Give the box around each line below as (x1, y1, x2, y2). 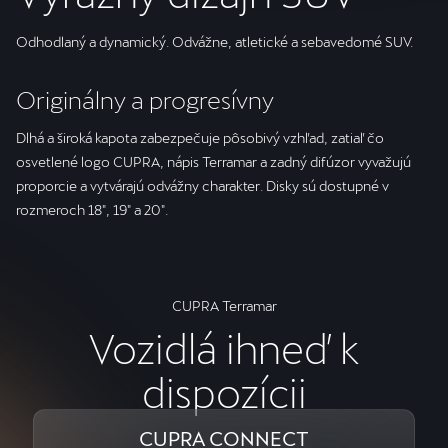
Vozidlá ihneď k (89, 324, 359, 372)
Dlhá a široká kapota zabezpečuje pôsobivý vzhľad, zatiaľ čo (16, 129, 384, 146)
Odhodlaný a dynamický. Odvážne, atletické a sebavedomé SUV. (16, 33, 413, 50)
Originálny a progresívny (16, 85, 274, 114)
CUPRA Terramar (171, 297, 277, 314)
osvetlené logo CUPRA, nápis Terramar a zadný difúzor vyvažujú (16, 153, 411, 170)
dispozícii (141, 368, 307, 416)
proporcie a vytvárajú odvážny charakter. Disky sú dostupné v (16, 177, 389, 194)
